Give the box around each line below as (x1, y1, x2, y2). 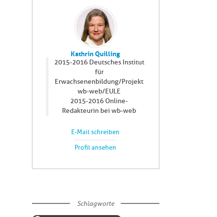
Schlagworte (77, 199, 114, 208)
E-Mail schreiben (71, 128, 120, 137)
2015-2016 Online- (70, 96, 128, 105)
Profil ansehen (75, 143, 117, 152)
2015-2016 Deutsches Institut (54, 58, 144, 66)
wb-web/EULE (77, 87, 121, 95)
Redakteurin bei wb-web (62, 106, 137, 115)
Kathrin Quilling (71, 47, 121, 58)
